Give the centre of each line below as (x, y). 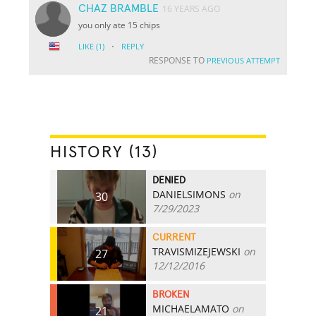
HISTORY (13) (104, 152)
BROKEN (171, 294)
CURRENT (175, 237)
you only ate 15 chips (120, 25)
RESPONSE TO (177, 60)
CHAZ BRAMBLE (119, 8)
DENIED (169, 180)
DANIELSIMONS (189, 194)
